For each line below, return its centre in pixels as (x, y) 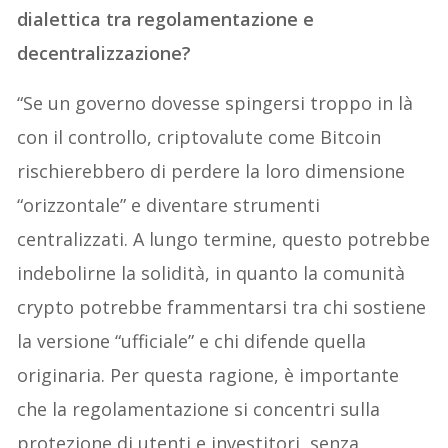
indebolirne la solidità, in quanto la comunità (211, 273)
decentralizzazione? (104, 53)
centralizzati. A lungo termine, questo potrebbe (224, 239)
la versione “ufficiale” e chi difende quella (192, 341)
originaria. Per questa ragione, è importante (208, 375)
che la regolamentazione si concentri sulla (199, 409)
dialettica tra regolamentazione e (166, 19)
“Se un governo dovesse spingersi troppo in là (215, 103)
